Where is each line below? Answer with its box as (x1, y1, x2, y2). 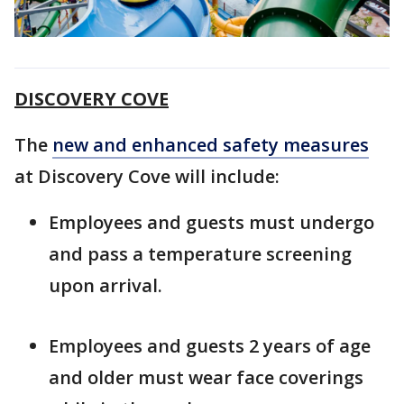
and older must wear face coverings (49, 364, 363, 390)
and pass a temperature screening (49, 241, 352, 266)
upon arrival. (49, 272, 162, 298)
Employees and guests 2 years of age (49, 333, 371, 358)
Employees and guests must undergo (49, 209, 374, 234)
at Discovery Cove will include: (14, 163, 280, 188)
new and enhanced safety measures (52, 132, 369, 157)
